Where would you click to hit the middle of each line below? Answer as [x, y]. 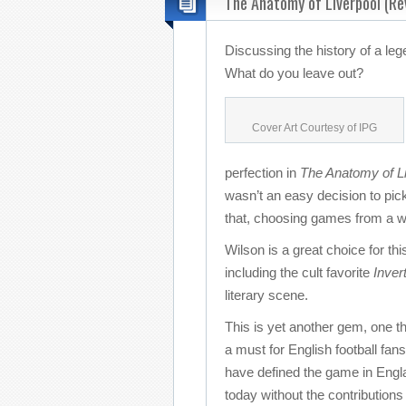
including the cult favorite [299, 272]
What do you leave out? [294, 73]
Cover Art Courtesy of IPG [314, 128]
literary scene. [266, 295]
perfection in [262, 173]
